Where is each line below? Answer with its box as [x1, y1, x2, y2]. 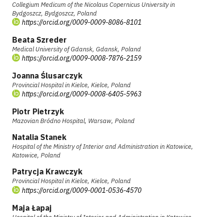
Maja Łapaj [12, 202, 52, 213]
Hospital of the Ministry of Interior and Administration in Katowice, [12, 142, 193, 151]
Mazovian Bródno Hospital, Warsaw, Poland [12, 117, 135, 125]
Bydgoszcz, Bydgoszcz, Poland [12, 9, 97, 17]
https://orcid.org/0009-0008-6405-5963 [21, 90, 141, 99]
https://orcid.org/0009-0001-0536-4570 [21, 186, 141, 195]
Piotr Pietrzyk [12, 107, 64, 117]
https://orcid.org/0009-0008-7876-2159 [21, 54, 141, 63]
